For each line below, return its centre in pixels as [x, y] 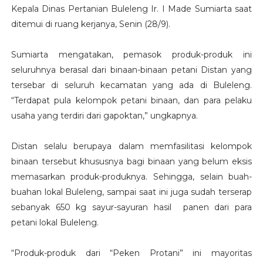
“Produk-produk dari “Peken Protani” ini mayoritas [131, 253]
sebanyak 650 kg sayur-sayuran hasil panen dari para [131, 208]
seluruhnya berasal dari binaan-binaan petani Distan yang [131, 70]
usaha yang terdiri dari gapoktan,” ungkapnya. [104, 116]
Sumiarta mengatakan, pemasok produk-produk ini [131, 55]
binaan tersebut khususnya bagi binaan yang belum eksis [131, 162]
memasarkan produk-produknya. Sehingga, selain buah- [131, 177]
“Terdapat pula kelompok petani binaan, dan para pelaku [131, 101]
